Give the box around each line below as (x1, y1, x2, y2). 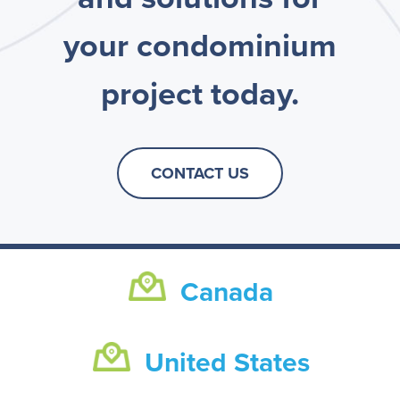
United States (144, 346, 310, 379)
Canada (180, 276, 273, 310)
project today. (101, 75, 299, 114)
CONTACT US (151, 162, 249, 183)
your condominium (63, 27, 337, 66)
